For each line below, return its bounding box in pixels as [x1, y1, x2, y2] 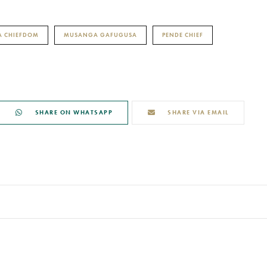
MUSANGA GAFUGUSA [64, 30, 137, 39]
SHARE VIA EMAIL [167, 108, 229, 116]
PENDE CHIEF [162, 30, 203, 39]
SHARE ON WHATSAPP [35, 108, 113, 116]
